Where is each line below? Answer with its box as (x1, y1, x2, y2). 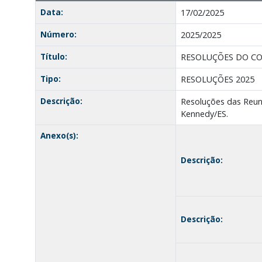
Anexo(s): (40, 129, 78, 141)
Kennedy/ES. (180, 108, 228, 119)
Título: (40, 50, 67, 62)
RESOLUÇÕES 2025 (180, 73, 254, 85)
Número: (40, 28, 77, 40)
